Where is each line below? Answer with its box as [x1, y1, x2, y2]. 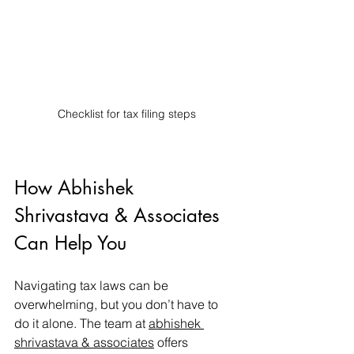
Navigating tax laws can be [14, 277, 171, 293]
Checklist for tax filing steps [57, 106, 196, 121]
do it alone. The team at [14, 314, 149, 331]
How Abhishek [14, 175, 139, 200]
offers [154, 333, 191, 350]
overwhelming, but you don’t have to [14, 296, 221, 312]
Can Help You [14, 230, 126, 255]
